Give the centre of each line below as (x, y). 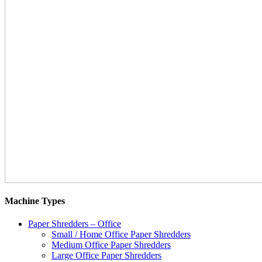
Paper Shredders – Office (75, 223)
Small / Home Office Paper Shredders (121, 234)
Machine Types (35, 201)
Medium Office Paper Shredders (111, 244)
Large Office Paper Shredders (106, 255)
